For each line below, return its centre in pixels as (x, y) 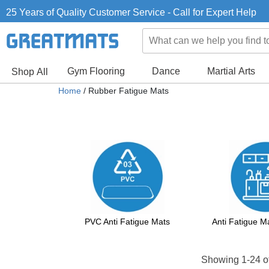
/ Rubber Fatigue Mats (125, 91)
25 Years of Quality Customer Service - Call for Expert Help (131, 12)
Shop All (30, 72)
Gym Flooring (96, 71)
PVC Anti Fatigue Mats (127, 222)
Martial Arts (231, 71)
